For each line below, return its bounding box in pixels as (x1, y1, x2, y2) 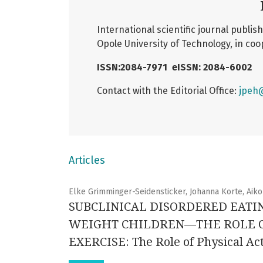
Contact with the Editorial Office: (97, 85, 239, 96)
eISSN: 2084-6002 (172, 62, 252, 73)
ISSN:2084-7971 (97, 62, 172, 73)
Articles (69, 154, 105, 167)
